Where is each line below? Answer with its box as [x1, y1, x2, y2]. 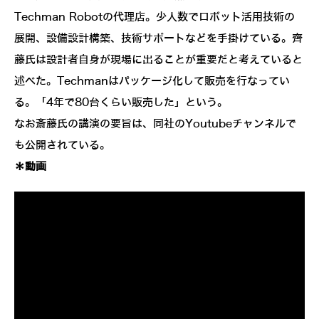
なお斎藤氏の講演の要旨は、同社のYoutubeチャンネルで [14, 118, 296, 130]
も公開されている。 [14, 140, 110, 152]
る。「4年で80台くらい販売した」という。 [14, 97, 228, 109]
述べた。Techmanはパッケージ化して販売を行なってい [14, 75, 290, 88]
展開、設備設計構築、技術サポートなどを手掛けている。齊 [14, 33, 303, 45]
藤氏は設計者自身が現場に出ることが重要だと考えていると [14, 54, 303, 66]
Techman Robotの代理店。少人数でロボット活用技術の [14, 11, 295, 23]
